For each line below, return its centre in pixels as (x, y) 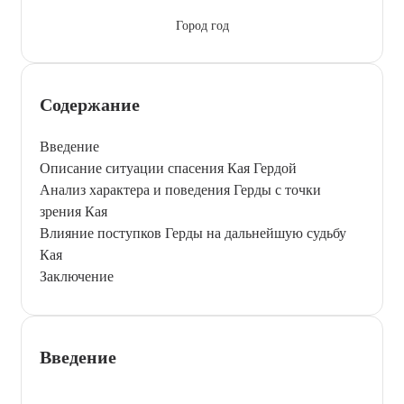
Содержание (90, 104)
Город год (202, 25)
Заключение (77, 276)
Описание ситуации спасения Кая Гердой (168, 168)
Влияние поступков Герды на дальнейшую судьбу (193, 233)
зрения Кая (73, 211)
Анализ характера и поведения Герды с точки (180, 189)
